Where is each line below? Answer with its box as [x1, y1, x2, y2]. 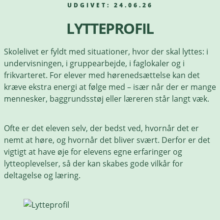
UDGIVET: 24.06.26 [67, 1, 153, 10]
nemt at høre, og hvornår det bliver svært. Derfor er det [4, 135, 210, 146]
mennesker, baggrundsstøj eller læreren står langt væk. [4, 93, 209, 105]
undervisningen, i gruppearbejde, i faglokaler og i [4, 58, 185, 69]
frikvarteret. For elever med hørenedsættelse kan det [4, 70, 200, 81]
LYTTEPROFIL [66, 18, 154, 39]
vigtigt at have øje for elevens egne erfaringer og [4, 146, 182, 158]
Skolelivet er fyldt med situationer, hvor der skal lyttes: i [4, 46, 208, 57]
